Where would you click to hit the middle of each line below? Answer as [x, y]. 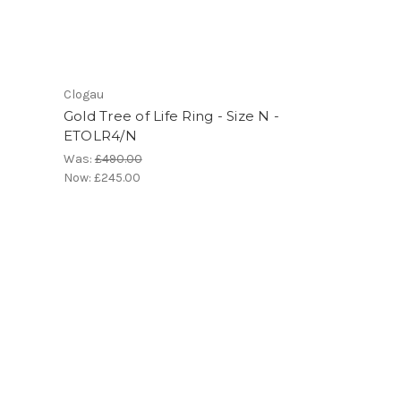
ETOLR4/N [100, 135]
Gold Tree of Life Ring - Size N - [171, 115]
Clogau [83, 94]
